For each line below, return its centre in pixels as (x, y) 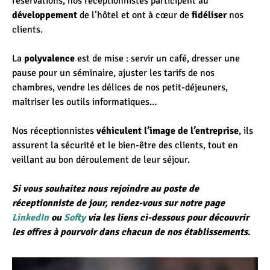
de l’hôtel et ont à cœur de (134, 15)
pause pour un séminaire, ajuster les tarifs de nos (113, 73)
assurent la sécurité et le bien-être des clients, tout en (125, 145)
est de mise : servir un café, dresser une (159, 58)
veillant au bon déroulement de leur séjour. (101, 160)
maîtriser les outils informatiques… (85, 102)
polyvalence (51, 58)
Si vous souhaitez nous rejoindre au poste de (105, 189)
